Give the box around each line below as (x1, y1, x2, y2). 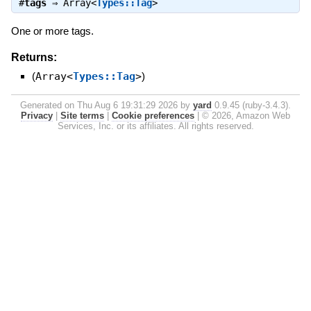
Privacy (21, 110, 53, 121)
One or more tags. (10, 24, 94, 37)
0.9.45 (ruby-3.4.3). (212, 99, 291, 110)
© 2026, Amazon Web (202, 110, 290, 121)
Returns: (10, 51, 57, 63)
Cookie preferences (112, 110, 194, 121)
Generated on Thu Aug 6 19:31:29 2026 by (20, 99, 193, 110)
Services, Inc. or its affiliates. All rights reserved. (57, 120, 254, 131)
